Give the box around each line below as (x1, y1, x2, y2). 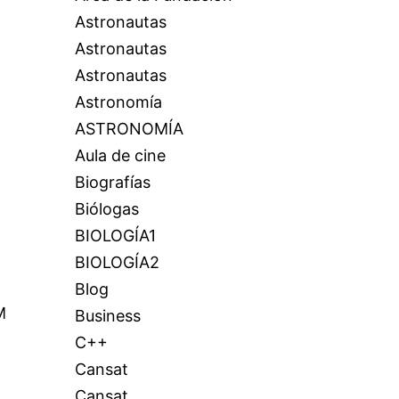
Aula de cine (74, 146, 166, 165)
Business (74, 306, 141, 325)
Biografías (74, 173, 151, 191)
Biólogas (74, 199, 139, 218)
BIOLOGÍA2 (74, 253, 159, 272)
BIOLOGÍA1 (74, 226, 156, 245)
